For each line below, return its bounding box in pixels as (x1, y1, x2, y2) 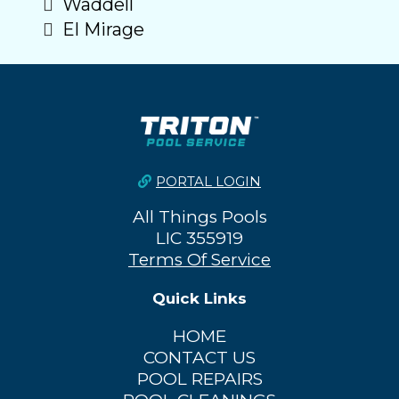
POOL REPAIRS (136, 369, 263, 390)
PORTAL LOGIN (156, 173, 261, 191)
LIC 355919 (156, 228, 243, 249)
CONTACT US (143, 347, 256, 369)
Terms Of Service (128, 249, 271, 271)
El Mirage (62, 18, 144, 40)
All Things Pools (132, 207, 267, 228)
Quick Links (152, 289, 247, 308)
